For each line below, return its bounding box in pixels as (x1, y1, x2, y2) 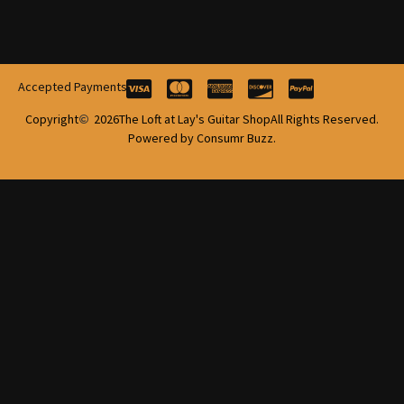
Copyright (24, 110, 78, 127)
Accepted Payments (18, 78, 127, 96)
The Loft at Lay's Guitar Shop (119, 110, 271, 127)
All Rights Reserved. (271, 110, 380, 127)
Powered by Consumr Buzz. (128, 129, 276, 146)
